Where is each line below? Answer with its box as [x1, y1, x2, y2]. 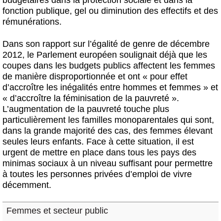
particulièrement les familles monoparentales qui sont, [2, 114, 214, 125]
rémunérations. [2, 16, 62, 27]
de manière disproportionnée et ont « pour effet [2, 71, 187, 81]
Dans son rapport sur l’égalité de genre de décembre [2, 38, 210, 49]
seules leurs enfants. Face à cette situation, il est [2, 136, 194, 147]
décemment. [2, 180, 51, 190]
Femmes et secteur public [6, 205, 108, 216]
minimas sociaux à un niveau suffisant [2, 158, 152, 168]
